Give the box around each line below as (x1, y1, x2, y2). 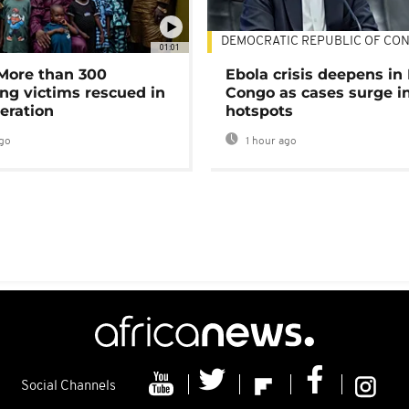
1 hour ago (243, 136, 298, 148)
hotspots (225, 102, 294, 121)
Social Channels (20, 380, 116, 394)
